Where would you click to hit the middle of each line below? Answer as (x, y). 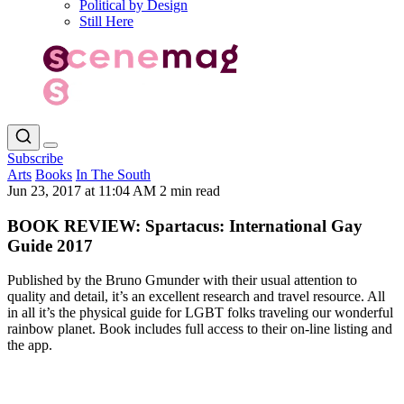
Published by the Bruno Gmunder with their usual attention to (182, 280)
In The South (113, 174)
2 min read (190, 190)
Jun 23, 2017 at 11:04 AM (83, 190)
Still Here (106, 21)
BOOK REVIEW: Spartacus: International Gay (185, 225)
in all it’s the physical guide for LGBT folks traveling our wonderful (200, 313)
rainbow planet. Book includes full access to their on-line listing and (200, 329)
